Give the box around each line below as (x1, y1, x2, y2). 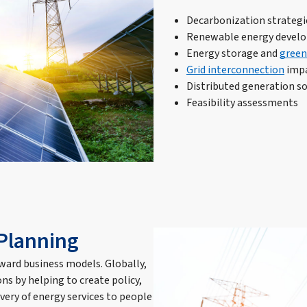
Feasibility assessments (186, 95, 298, 110)
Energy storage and (186, 46, 280, 61)
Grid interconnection (186, 62, 284, 77)
